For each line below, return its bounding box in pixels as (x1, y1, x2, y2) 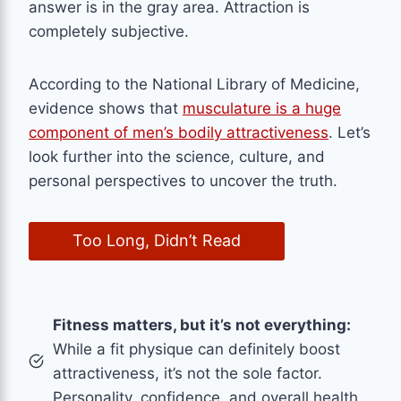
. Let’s (328, 124, 371, 142)
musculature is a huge (183, 99, 341, 118)
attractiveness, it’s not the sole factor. (53, 363, 322, 382)
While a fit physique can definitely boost (53, 339, 340, 358)
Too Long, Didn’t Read (72, 231, 241, 251)
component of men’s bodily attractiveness (29, 124, 328, 142)
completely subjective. (29, 22, 189, 41)
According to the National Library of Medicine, (29, 75, 360, 94)
